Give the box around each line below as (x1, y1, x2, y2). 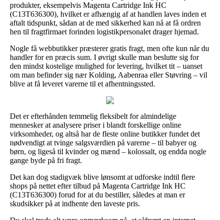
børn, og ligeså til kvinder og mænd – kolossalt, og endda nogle (10, 147, 206, 156)
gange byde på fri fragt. (10, 156, 82, 165)
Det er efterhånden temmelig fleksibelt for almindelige (10, 111, 176, 120)
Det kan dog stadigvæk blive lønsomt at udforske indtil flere (10, 172, 195, 181)
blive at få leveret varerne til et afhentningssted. (10, 79, 155, 88)
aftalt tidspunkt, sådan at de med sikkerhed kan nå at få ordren (10, 18, 201, 27)
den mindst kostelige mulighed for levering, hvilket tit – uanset (10, 61, 202, 70)
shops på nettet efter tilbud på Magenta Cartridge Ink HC (10, 181, 186, 190)
